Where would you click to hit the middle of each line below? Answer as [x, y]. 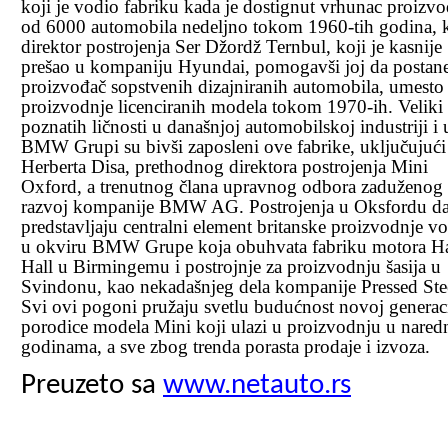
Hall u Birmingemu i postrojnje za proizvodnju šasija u [231, 266]
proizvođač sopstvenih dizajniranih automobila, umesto [232, 86]
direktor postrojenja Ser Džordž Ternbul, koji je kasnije [231, 46]
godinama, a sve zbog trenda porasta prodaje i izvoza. [225, 346]
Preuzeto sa [92, 385]
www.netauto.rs [257, 385]
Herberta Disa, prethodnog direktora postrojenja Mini [224, 166]
